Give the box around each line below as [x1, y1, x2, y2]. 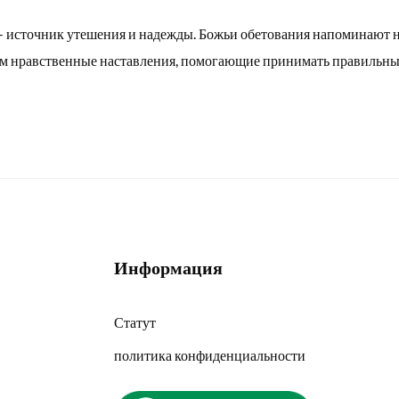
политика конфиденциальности [114, 346, 305, 364]
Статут [114, 313, 156, 331]
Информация [114, 256, 223, 279]
